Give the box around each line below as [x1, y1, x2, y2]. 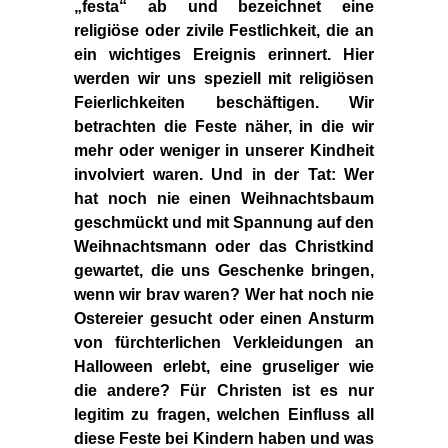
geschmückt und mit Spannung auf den [74, 213, 374, 231]
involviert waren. [74, 165, 211, 183]
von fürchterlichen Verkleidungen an [74, 333, 374, 351]
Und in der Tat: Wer [211, 165, 374, 183]
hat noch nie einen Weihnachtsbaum [74, 189, 374, 207]
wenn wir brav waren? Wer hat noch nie [74, 285, 374, 303]
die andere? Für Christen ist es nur [74, 381, 374, 399]
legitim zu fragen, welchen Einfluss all [74, 405, 374, 423]
